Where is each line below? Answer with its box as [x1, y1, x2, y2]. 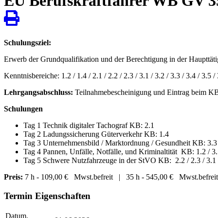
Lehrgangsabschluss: [4, 88, 73, 96]
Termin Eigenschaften [4, 190, 91, 201]
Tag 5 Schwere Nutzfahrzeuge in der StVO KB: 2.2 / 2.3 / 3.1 [23, 156, 216, 164]
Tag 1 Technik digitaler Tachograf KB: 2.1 [23, 121, 154, 129]
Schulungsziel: [4, 38, 53, 47]
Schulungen [4, 104, 43, 113]
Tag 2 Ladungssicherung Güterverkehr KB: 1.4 [23, 129, 169, 138]
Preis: [4, 172, 23, 181]
